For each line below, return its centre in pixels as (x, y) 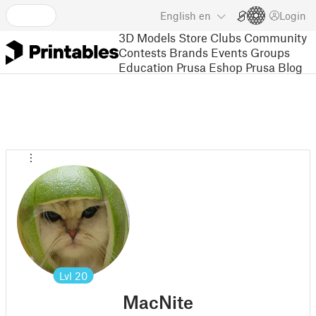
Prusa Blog (274, 67)
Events (229, 52)
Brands (189, 52)
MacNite (158, 302)
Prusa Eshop (209, 67)
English (178, 16)
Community (275, 37)
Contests (142, 52)
